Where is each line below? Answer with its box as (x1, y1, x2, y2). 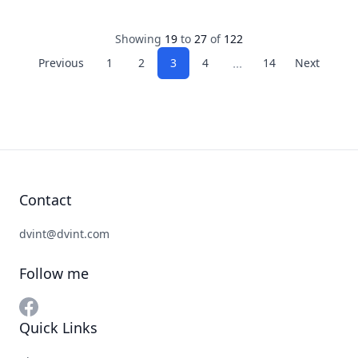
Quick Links (19, 318, 97, 337)
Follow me (19, 264, 89, 283)
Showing (115, 31, 165, 46)
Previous (38, 55, 84, 70)
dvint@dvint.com (19, 226, 109, 241)
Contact (19, 190, 72, 209)
